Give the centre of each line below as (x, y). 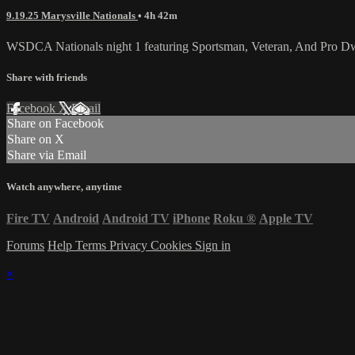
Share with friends (47, 78)
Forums (25, 245)
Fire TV (28, 218)
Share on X (36, 139)
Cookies (173, 245)
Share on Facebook (55, 124)
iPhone (191, 218)
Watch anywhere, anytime (64, 187)
